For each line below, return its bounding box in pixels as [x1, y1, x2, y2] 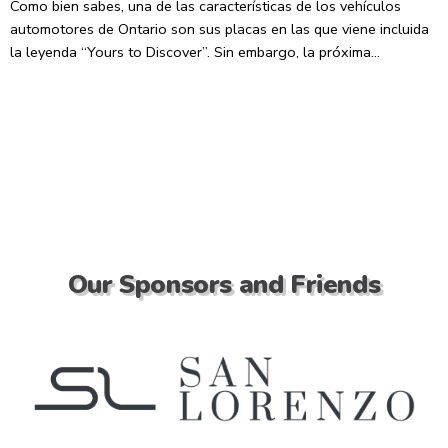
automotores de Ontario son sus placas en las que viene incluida [10, 19, 429, 39]
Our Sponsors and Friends [67, 267, 381, 302]
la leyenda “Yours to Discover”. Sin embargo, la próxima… [10, 42, 380, 62]
